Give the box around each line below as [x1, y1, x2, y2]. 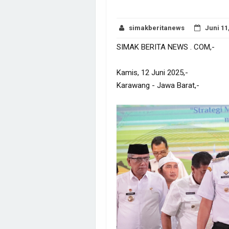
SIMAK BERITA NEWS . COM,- [117, 42, 215, 52]
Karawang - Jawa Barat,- [117, 80, 199, 90]
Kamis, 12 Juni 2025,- [117, 67, 188, 77]
